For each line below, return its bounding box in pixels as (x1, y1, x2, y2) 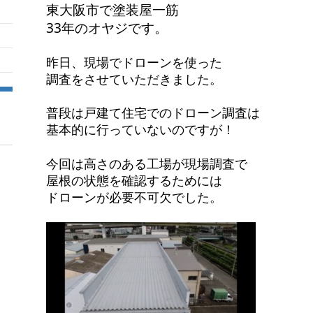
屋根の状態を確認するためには (46, 171, 223, 189)
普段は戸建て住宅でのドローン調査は (46, 104, 261, 122)
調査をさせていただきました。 (46, 71, 223, 88)
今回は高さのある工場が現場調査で (46, 154, 248, 172)
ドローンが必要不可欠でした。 (46, 188, 223, 205)
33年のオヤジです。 (46, 18, 168, 38)
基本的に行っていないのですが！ (46, 121, 235, 138)
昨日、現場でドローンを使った (46, 54, 223, 71)
